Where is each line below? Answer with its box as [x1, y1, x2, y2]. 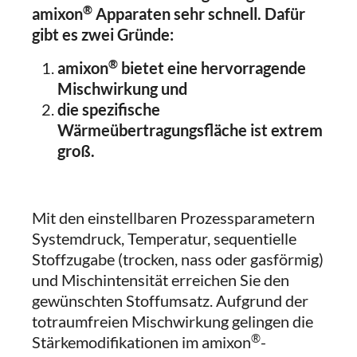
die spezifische [57, 100, 160, 119]
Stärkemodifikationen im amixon [32, 332, 251, 351]
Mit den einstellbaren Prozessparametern [32, 208, 315, 227]
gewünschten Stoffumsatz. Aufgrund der [32, 291, 308, 310]
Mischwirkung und [57, 79, 187, 98]
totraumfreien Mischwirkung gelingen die [32, 312, 313, 331]
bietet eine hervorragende [118, 58, 306, 77]
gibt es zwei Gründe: [32, 25, 174, 44]
